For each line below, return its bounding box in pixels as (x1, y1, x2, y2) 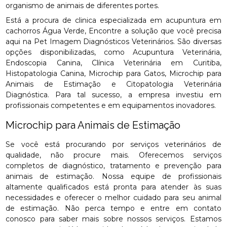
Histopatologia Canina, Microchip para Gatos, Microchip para (6, 69, 221, 78)
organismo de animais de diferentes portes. (6, 1, 160, 10)
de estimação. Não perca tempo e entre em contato (6, 204, 221, 213)
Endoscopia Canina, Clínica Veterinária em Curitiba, (6, 58, 221, 67)
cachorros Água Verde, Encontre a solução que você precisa (6, 26, 221, 35)
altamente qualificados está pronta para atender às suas (6, 182, 221, 192)
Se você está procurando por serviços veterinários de (6, 140, 221, 149)
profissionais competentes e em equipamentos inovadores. (6, 101, 216, 110)
